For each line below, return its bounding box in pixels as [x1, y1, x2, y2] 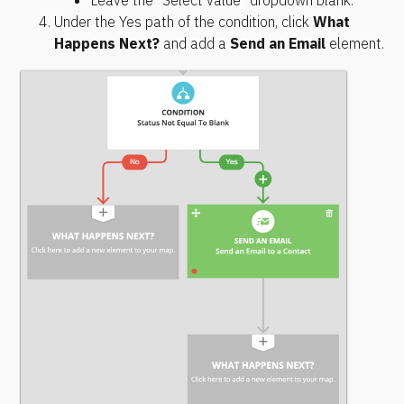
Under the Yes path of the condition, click [54, 12, 313, 31]
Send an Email [230, 33, 326, 52]
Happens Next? [54, 33, 160, 52]
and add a [160, 33, 230, 52]
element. [326, 33, 384, 52]
